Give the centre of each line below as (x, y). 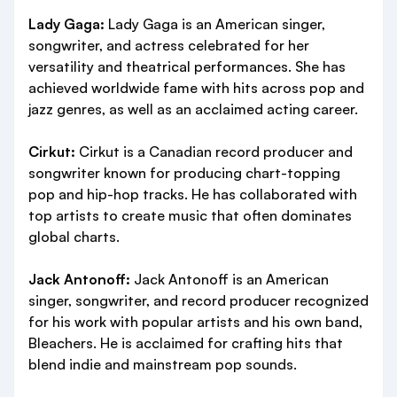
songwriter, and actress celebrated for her (169, 45)
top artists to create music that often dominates (190, 215)
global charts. (74, 237)
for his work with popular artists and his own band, (195, 322)
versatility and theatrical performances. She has (187, 66)
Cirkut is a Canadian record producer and (214, 152)
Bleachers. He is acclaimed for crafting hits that (186, 343)
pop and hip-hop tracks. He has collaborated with (193, 194)
